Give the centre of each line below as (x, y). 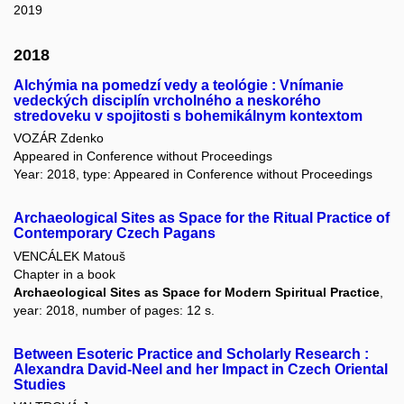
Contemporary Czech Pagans (115, 234)
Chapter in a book (64, 274)
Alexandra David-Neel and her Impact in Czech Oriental (201, 369)
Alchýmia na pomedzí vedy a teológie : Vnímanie (179, 86)
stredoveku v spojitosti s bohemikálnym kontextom (188, 116)
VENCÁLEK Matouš (69, 256)
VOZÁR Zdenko (59, 138)
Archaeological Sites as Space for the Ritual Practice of (202, 218)
